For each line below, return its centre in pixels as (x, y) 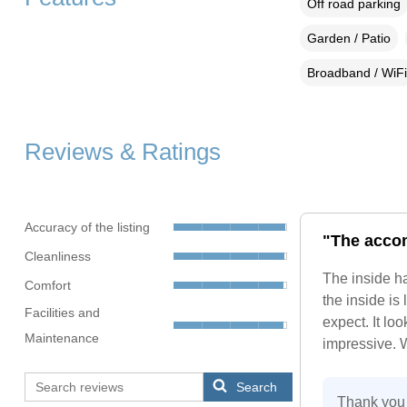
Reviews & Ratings (122, 151)
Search (257, 387)
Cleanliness (57, 257)
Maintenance (61, 338)
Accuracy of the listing (87, 228)
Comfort (47, 286)
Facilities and (62, 312)
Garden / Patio (348, 38)
